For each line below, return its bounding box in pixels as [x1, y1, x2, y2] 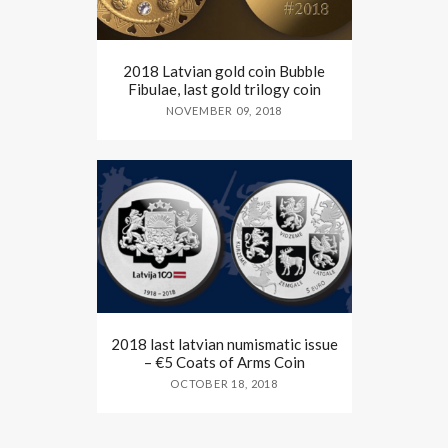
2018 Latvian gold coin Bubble [123, 61, 325, 80]
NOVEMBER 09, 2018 [165, 103, 283, 117]
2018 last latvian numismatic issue [110, 334, 338, 353]
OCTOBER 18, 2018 [170, 376, 278, 390]
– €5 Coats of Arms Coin [143, 352, 305, 371]
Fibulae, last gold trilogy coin [127, 79, 321, 98]
